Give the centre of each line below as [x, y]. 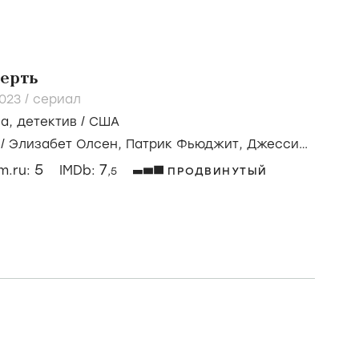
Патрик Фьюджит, [186, 144]
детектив [47, 122]
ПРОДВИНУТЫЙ [218, 171]
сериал [57, 99]
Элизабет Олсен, [67, 144]
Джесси [273, 144]
